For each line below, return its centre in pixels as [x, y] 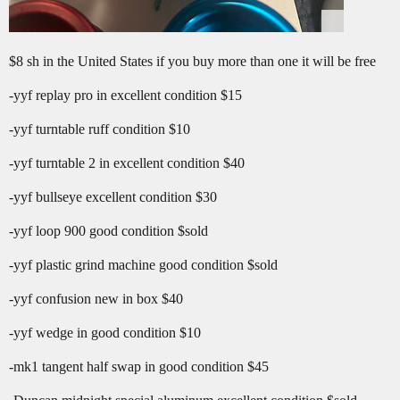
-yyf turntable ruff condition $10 [100, 129]
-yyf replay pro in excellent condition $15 [125, 95]
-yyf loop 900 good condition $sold [108, 230]
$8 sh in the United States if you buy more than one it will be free [192, 61]
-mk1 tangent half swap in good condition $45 [139, 366]
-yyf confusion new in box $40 [96, 298]
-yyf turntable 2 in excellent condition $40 [127, 162]
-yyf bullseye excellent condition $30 [113, 196]
